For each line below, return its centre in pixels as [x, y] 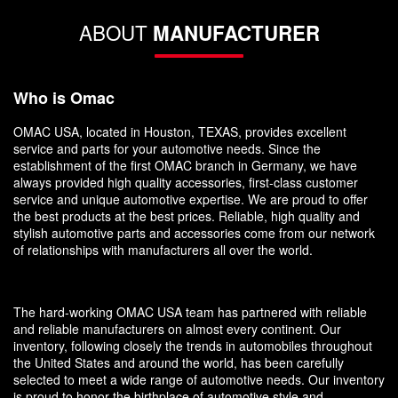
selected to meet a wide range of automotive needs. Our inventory [199, 379]
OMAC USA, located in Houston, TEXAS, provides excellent [180, 131]
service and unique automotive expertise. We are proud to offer [191, 199]
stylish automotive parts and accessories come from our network [194, 232]
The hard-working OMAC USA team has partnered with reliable [190, 311]
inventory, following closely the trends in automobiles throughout [193, 345]
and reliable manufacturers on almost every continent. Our [177, 328]
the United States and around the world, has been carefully [179, 362]
